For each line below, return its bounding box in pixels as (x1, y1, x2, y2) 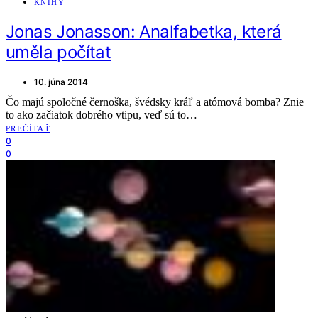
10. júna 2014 (34, 76, 88, 87)
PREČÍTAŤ (6, 124, 50, 133)
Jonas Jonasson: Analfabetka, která (6, 21, 282, 43)
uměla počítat (6, 42, 111, 63)
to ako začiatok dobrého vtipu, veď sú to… (6, 108, 197, 121)
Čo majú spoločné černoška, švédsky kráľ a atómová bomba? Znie (6, 95, 304, 108)
